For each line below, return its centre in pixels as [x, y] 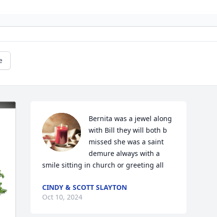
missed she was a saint [126, 142]
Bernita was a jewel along [131, 118]
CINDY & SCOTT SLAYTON [85, 187]
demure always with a [124, 153]
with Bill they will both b [128, 130]
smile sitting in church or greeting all [103, 165]
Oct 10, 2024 [62, 197]
